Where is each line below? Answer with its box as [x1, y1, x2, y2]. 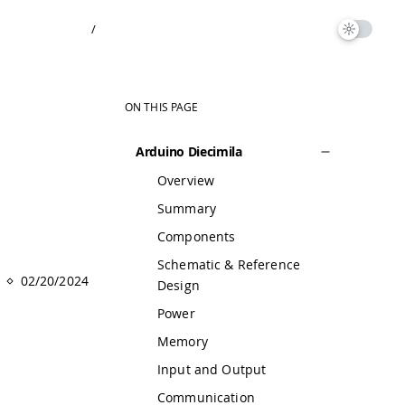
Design [157, 276, 200, 294]
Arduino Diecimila [136, 143, 242, 161]
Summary [157, 199, 216, 217]
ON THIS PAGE [125, 99, 199, 114]
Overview [157, 171, 215, 189]
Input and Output [157, 360, 267, 378]
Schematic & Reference [157, 255, 300, 273]
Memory [157, 332, 208, 350]
